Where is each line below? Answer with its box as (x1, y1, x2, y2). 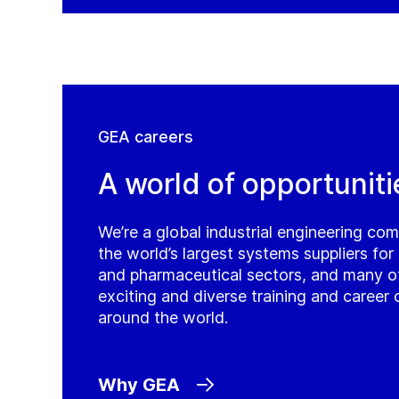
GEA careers (98, 127, 193, 146)
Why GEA (98, 374, 180, 395)
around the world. (98, 308, 228, 327)
